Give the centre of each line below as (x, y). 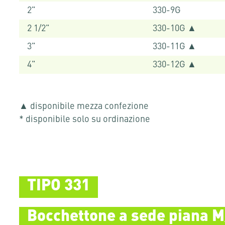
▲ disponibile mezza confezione (84, 106)
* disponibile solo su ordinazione (84, 119)
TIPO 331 (58, 186)
